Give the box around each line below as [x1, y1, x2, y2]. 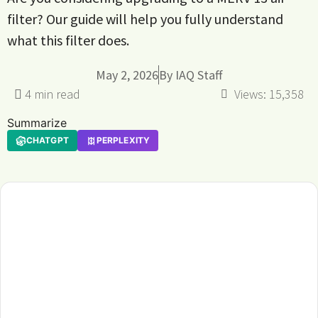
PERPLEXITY [96, 135, 150, 146]
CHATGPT [26, 135, 69, 146]
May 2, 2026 [96, 67, 158, 83]
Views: [234, 86, 266, 102]
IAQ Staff [175, 67, 222, 83]
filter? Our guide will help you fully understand [7, 10, 283, 28]
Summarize [7, 116, 67, 130]
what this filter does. [7, 31, 129, 49]
